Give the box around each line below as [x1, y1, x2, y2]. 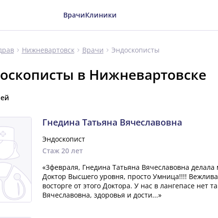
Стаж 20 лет [42, 146, 83, 155]
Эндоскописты [111, 45, 160, 54]
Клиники [85, 10, 117, 19]
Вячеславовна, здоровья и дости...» [42, 190, 162, 200]
